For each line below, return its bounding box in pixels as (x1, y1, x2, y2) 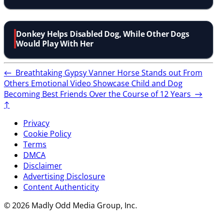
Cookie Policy (23, 128, 71, 139)
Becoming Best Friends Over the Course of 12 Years (4, 88, 195, 99)
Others (4, 77, 31, 89)
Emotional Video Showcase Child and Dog (31, 77, 183, 89)
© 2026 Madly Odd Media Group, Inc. (4, 200, 137, 211)
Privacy (23, 117, 49, 128)
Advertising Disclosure (23, 170, 105, 182)
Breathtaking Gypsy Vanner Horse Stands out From (12, 67, 202, 78)
